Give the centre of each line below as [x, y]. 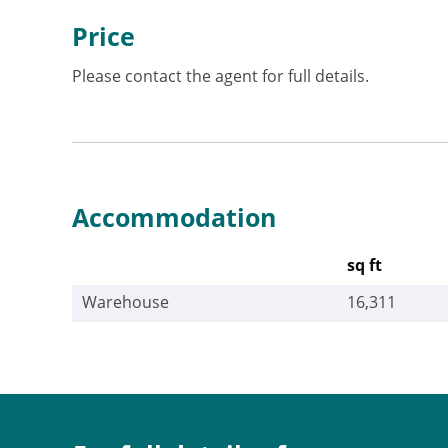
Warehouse [125, 302]
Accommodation [174, 217]
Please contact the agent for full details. [220, 76]
